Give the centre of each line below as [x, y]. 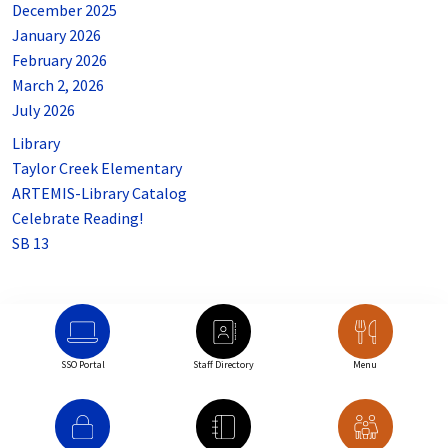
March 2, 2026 [58, 85]
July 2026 [43, 110]
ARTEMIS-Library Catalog [99, 193]
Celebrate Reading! [77, 218]
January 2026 [56, 35]
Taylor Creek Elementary [97, 168]
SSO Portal [82, 365]
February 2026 [59, 60]
